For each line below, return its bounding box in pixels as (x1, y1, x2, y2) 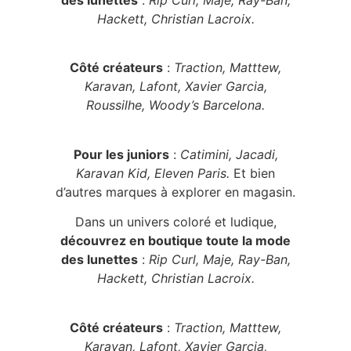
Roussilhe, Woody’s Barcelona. (86, 97, 265, 114)
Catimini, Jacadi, (179, 146, 278, 162)
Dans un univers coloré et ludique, (74, 214, 277, 230)
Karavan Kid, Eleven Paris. (76, 165, 233, 181)
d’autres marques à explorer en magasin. (56, 183, 295, 200)
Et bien (233, 165, 275, 181)
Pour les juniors (73, 146, 169, 162)
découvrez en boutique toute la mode (60, 233, 291, 249)
